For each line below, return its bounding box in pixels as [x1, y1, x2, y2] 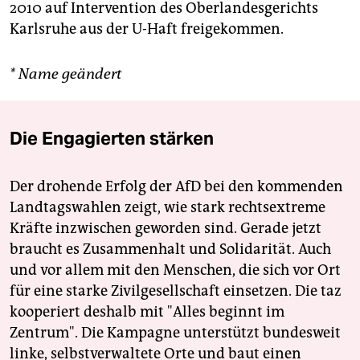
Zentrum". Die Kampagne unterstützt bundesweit [10, 324, 341, 342]
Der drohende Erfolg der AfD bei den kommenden [10, 178, 343, 196]
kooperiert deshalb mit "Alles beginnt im [10, 303, 284, 321]
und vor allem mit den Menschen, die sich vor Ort [10, 261, 341, 280]
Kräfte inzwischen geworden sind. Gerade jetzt [10, 219, 321, 238]
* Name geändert [10, 65, 122, 84]
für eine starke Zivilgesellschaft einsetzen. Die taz [10, 282, 342, 301]
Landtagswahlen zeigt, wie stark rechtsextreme [10, 198, 325, 217]
